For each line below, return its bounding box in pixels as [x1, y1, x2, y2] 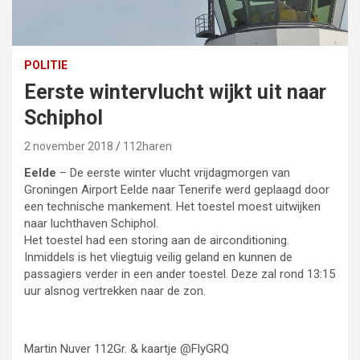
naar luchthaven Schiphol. [24, 216, 158, 231]
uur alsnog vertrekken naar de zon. [24, 284, 206, 299]
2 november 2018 [24, 140, 113, 153]
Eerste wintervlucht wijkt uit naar [24, 80, 326, 104]
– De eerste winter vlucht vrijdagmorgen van [56, 166, 290, 181]
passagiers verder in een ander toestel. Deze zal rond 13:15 [24, 267, 335, 282]
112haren [123, 140, 172, 153]
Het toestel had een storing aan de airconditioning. [24, 233, 289, 248]
